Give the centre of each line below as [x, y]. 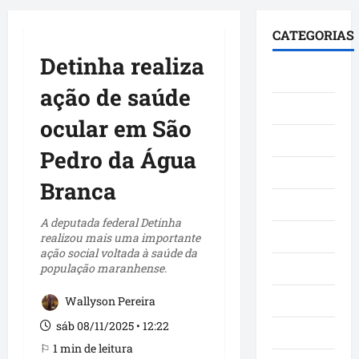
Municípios [307, 333]
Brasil [290, 77]
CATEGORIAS [313, 35]
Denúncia [301, 173]
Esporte [295, 205]
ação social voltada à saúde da [119, 253]
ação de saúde [115, 98]
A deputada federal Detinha [111, 223]
